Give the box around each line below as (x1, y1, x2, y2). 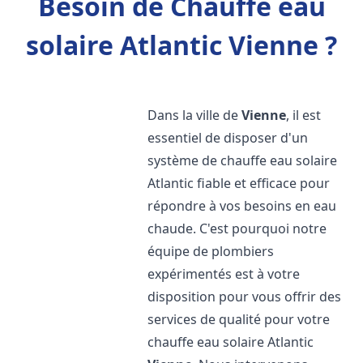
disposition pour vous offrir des (147, 288, 342, 305)
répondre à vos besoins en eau (147, 197, 337, 215)
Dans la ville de (147, 106, 242, 124)
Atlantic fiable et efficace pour (147, 174, 331, 192)
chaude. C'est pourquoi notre (147, 220, 327, 237)
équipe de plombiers (147, 242, 275, 260)
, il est (286, 106, 322, 124)
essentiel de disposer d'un (147, 129, 309, 147)
